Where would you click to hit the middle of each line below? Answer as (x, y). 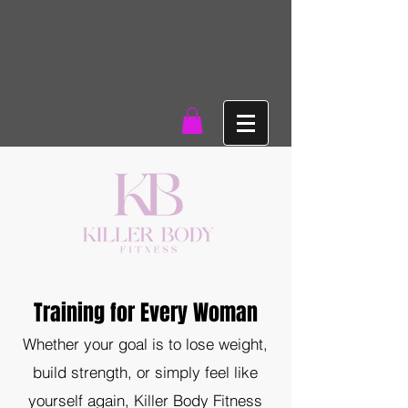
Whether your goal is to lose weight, (145, 343)
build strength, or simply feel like (145, 372)
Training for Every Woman (146, 312)
